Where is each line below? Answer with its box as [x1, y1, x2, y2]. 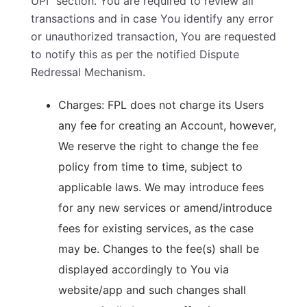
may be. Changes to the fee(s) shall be [58, 242, 259, 256]
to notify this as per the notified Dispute [31, 47, 239, 61]
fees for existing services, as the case [58, 221, 254, 235]
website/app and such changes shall [58, 283, 246, 297]
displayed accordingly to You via [58, 262, 229, 276]
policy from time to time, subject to [58, 160, 243, 173]
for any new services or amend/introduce [58, 201, 272, 214]
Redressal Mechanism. [31, 65, 145, 79]
